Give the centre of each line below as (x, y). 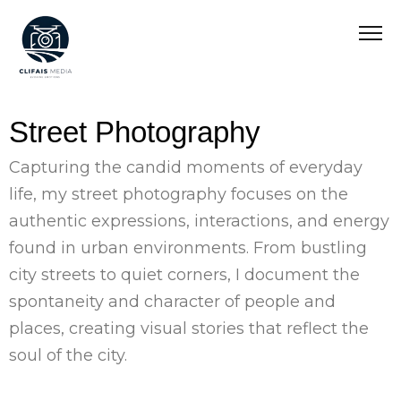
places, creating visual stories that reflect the (189, 329)
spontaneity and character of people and (172, 302)
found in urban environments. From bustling (188, 248)
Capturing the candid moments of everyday (186, 168)
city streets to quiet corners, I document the (184, 275)
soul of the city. (68, 356)
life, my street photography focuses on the (179, 195)
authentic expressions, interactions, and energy (199, 222)
